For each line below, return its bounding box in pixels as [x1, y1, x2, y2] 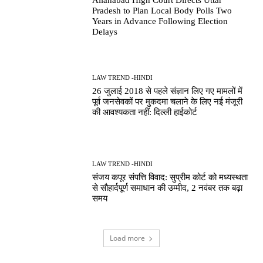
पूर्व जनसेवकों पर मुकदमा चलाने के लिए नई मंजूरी [92, 97, 243, 107]
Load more [110, 233, 145, 244]
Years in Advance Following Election [92, 16, 228, 26]
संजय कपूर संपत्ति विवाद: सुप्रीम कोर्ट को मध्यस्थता [92, 172, 248, 182]
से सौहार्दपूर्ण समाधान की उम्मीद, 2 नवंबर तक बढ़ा [92, 183, 243, 193]
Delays [92, 26, 118, 36]
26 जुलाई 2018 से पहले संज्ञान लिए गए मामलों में [92, 86, 243, 96]
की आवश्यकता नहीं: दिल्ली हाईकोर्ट [92, 107, 198, 117]
